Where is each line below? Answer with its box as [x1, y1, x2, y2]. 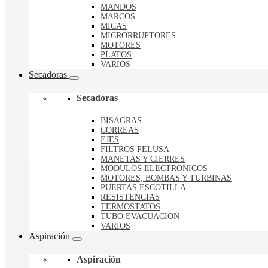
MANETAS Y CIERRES [100, 154, 185, 164]
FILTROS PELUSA [100, 145, 169, 154]
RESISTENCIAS [100, 193, 160, 202]
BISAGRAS [100, 116, 142, 126]
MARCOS [100, 11, 135, 21]
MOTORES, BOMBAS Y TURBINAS [100, 173, 232, 183]
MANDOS [100, 2, 136, 11]
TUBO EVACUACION [100, 212, 179, 221]
